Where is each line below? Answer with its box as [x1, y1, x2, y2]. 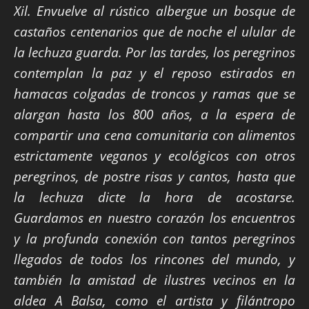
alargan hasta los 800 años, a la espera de [14, 106, 295, 123]
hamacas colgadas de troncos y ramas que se [14, 85, 295, 103]
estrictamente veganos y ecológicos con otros [14, 147, 295, 165]
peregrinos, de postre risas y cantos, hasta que [14, 168, 295, 186]
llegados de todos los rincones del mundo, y [14, 250, 295, 268]
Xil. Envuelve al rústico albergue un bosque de [14, 2, 295, 20]
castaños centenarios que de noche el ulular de [14, 23, 295, 41]
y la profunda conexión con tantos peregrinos [14, 230, 295, 248]
